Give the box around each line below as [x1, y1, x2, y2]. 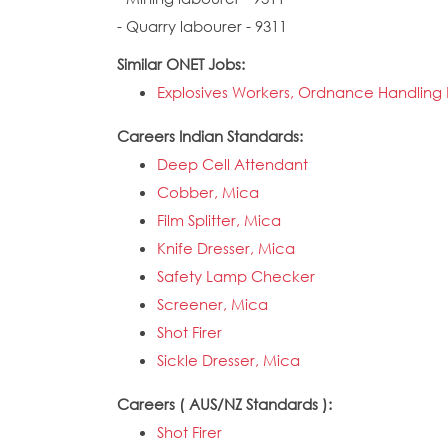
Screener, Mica [157, 294, 268, 314]
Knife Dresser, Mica [157, 238, 295, 258]
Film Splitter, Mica [157, 210, 281, 230]
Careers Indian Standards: [117, 126, 307, 146]
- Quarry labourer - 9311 [117, 16, 287, 36]
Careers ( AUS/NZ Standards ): [117, 394, 336, 414]
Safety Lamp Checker [157, 266, 315, 286]
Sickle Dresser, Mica [157, 350, 300, 370]
